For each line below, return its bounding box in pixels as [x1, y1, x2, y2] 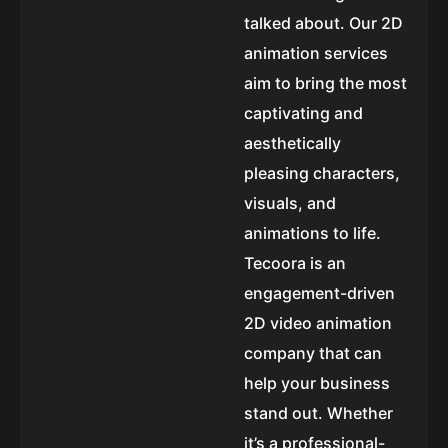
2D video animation [244, 313, 392, 334]
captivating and [244, 103, 363, 124]
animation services [244, 43, 388, 64]
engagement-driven [244, 283, 395, 304]
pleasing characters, [244, 163, 400, 184]
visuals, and [244, 193, 336, 214]
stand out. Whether [244, 403, 393, 424]
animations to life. [244, 223, 381, 244]
